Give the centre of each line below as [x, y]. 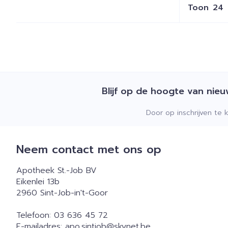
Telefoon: [35, 215]
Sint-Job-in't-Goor [74, 193]
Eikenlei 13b [38, 181]
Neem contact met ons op [89, 149]
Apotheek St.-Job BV [56, 170]
